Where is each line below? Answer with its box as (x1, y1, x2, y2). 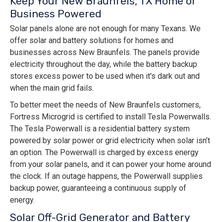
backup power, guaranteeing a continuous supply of (10, 183, 186, 193)
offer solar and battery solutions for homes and (10, 36, 173, 46)
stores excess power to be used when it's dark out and (10, 71, 200, 81)
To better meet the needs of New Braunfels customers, (10, 100, 201, 110)
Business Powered (10, 7, 102, 20)
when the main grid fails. (10, 83, 94, 93)
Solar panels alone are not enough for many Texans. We (10, 24, 201, 34)
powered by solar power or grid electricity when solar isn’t (10, 136, 210, 146)
